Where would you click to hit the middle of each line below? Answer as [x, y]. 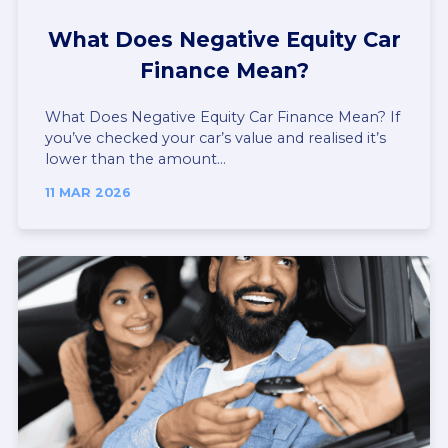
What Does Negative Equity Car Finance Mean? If [222, 116]
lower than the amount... [135, 158]
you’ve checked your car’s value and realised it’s [215, 137]
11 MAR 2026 [88, 193]
